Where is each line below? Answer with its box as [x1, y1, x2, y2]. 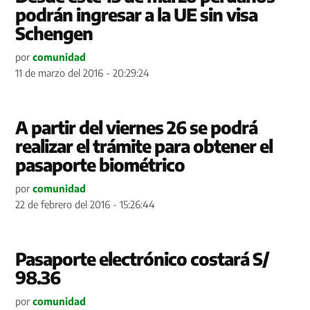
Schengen [15, 21, 93, 44]
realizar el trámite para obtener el [15, 134, 273, 157]
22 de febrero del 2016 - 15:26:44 [15, 197, 156, 210]
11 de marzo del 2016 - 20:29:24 [15, 66, 150, 79]
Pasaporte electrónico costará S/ [15, 247, 270, 270]
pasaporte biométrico [15, 153, 185, 176]
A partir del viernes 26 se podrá [15, 116, 258, 138]
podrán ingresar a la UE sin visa [15, 3, 258, 26]
